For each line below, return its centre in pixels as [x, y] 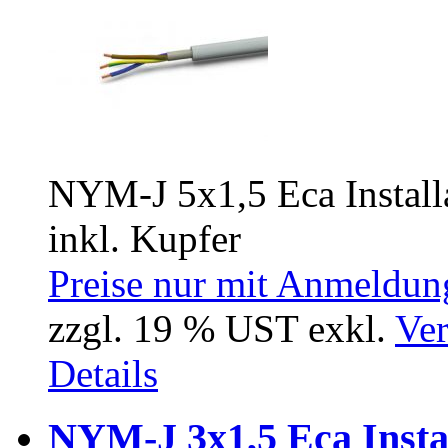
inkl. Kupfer [144, 238]
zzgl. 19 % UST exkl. [221, 328]
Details [103, 373]
